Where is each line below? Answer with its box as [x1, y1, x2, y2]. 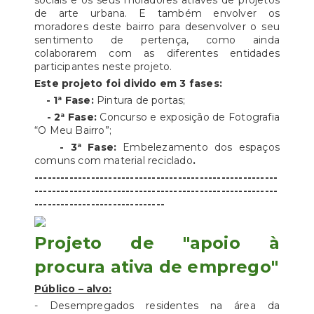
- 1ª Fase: [46, 94, 97, 107]
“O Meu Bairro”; [34, 124, 111, 137]
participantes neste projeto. [34, 60, 172, 73]
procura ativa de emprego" [34, 257, 279, 277]
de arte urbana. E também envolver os [34, 7, 280, 20]
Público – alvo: [34, 282, 111, 295]
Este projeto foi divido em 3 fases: [34, 77, 226, 90]
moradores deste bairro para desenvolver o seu [34, 20, 280, 33]
